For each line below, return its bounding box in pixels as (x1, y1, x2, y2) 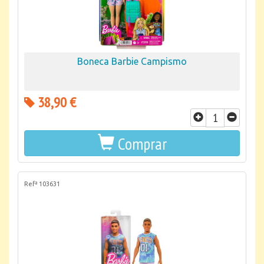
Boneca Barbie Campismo (77, 56, 187, 67)
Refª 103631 (24, 180, 60, 187)
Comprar (117, 133, 167, 154)
